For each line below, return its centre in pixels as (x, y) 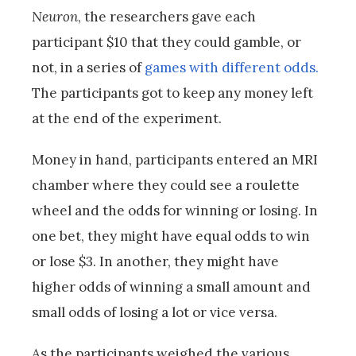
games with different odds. (232, 68)
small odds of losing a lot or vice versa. (155, 313)
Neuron (55, 17)
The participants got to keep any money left (172, 93)
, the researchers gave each (167, 17)
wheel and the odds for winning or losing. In (175, 211)
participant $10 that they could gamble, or (166, 43)
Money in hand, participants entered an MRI (175, 160)
